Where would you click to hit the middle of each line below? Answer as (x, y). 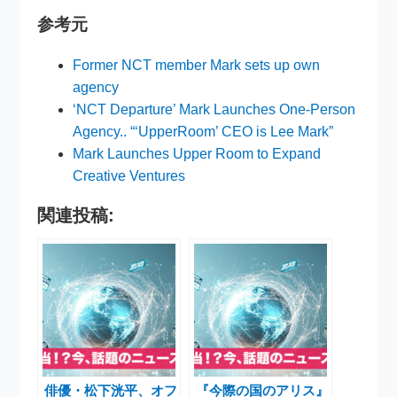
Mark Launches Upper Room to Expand (197, 154)
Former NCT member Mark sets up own (197, 66)
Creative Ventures (129, 176)
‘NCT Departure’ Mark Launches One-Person (214, 110)
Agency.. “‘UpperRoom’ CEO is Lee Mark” (203, 132)
